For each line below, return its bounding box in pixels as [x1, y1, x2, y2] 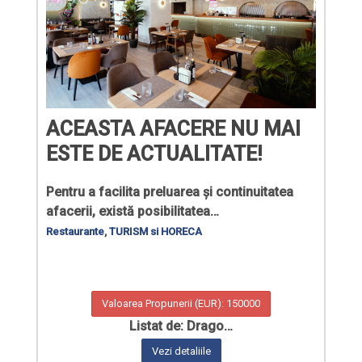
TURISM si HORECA [109, 225, 202, 238]
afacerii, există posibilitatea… [46, 203, 219, 219]
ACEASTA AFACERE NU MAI [46, 116, 301, 141]
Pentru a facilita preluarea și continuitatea [46, 183, 293, 200]
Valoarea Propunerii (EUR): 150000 [102, 297, 260, 309]
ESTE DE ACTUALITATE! [46, 141, 262, 166]
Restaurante [46, 225, 104, 238]
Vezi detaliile [151, 344, 211, 357]
